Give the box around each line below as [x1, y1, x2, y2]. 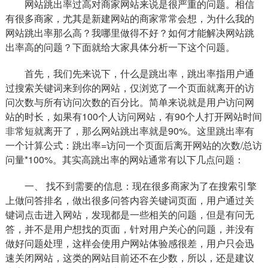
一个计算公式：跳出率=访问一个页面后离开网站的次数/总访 [5, 138, 262, 152]
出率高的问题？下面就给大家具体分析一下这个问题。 [5, 40, 235, 54]
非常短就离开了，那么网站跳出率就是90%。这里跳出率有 [5, 124, 254, 138]
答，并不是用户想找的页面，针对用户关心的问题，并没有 [5, 222, 254, 236]
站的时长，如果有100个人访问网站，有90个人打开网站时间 [5, 109, 262, 123]
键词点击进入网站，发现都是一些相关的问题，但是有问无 [5, 208, 254, 221]
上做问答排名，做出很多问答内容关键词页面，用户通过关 [5, 193, 254, 207]
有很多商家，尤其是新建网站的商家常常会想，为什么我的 [5, 11, 254, 25]
